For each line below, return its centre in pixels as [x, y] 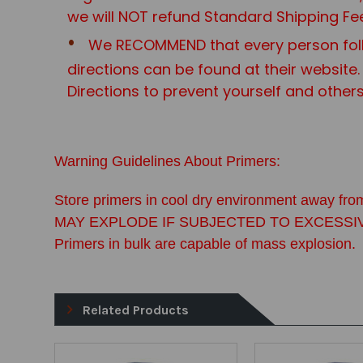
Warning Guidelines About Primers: [168, 161]
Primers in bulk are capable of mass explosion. [205, 243]
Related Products [136, 310]
